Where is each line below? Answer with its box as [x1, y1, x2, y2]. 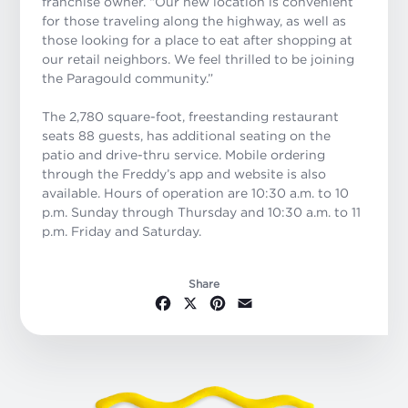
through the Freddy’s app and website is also [42, 167, 327, 181]
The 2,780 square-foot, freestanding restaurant [42, 109, 340, 124]
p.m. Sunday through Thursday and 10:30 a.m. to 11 [42, 205, 362, 219]
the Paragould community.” [42, 71, 214, 86]
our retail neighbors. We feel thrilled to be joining [42, 52, 355, 66]
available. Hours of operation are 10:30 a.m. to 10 [42, 186, 350, 200]
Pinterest [228, 293, 291, 311]
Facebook [173, 293, 244, 311]
